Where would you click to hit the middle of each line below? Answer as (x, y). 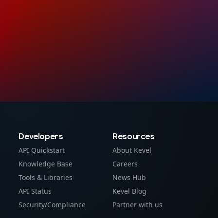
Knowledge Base (46, 164)
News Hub (129, 177)
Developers (41, 136)
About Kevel (132, 150)
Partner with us (138, 205)
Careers (125, 164)
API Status (35, 191)
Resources (134, 136)
